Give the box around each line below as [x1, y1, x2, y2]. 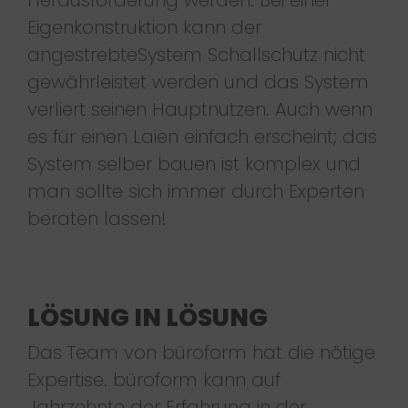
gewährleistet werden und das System [26, 68, 369, 95]
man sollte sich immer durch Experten [26, 178, 364, 204]
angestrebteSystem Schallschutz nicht [26, 41, 365, 67]
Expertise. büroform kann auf [26, 366, 280, 393]
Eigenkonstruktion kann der [26, 14, 261, 40]
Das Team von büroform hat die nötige [26, 339, 375, 365]
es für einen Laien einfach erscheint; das [26, 123, 377, 149]
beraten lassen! [26, 205, 167, 231]
